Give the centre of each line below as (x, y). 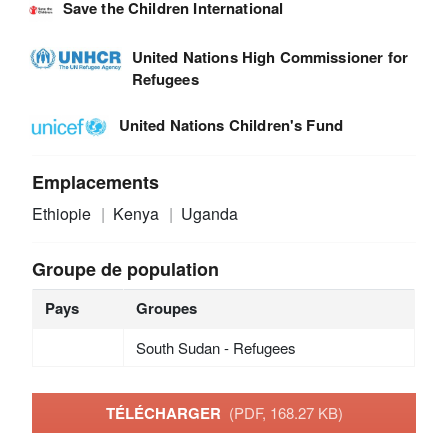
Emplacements (96, 182)
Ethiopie (64, 214)
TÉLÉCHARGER (167, 412)
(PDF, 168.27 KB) (285, 412)
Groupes (166, 308)
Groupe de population (126, 269)
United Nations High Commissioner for (269, 57)
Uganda (209, 214)
